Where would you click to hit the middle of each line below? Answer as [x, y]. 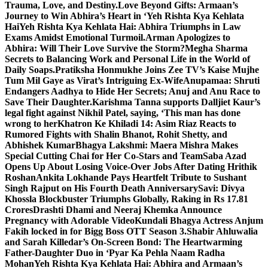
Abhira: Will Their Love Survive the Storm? [95, 48]
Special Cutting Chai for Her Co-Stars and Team [104, 156]
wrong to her [31, 124]
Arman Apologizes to [188, 37]
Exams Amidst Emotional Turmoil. [75, 37]
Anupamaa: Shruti [221, 80]
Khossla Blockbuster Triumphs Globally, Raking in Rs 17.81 [127, 199]
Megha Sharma [216, 48]
